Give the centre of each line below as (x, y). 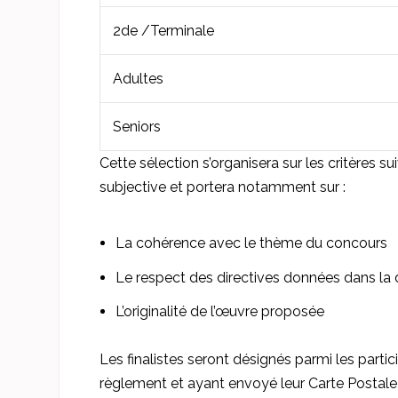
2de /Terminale (163, 30)
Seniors (136, 126)
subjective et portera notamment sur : (222, 187)
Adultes (138, 78)
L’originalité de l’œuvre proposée (220, 311)
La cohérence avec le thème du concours (252, 243)
